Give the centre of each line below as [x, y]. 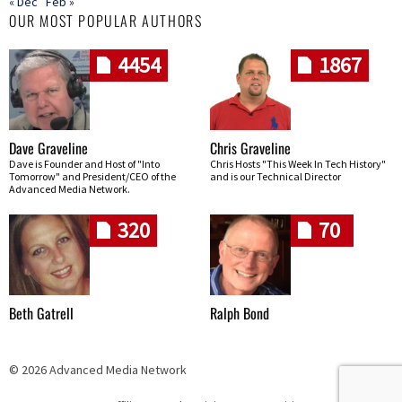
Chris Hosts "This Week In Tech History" [298, 163]
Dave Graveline [48, 148]
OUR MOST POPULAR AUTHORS [106, 20]
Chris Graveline [250, 148]
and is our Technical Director [275, 176]
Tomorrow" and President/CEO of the [92, 176]
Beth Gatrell [41, 313]
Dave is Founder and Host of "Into [84, 163]
